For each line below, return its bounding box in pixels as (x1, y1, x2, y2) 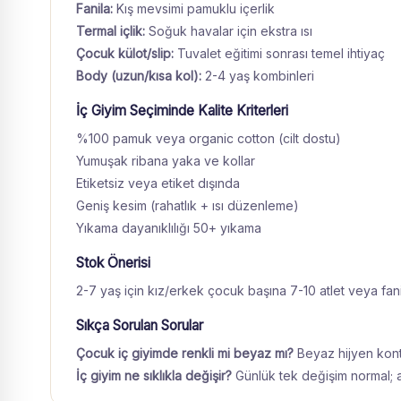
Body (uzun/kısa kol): (76, 68, 201, 83)
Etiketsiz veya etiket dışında (76, 175, 240, 191)
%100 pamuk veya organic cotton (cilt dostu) (76, 131, 341, 146)
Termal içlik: (76, 23, 145, 38)
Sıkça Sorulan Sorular (76, 317, 203, 334)
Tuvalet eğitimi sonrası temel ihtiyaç (174, 46, 385, 61)
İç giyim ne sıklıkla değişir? (76, 368, 232, 383)
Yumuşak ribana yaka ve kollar (76, 153, 255, 168)
